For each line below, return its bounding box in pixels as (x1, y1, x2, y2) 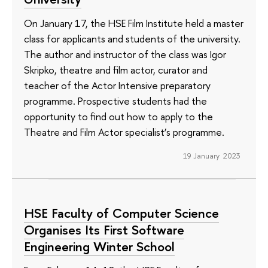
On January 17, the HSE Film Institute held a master (24, 16, 243, 30)
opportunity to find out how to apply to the (24, 109, 213, 123)
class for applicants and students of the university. (24, 31, 240, 45)
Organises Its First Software (24, 220, 184, 239)
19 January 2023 (182, 150, 240, 162)
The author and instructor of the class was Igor (24, 47, 226, 61)
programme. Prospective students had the (24, 93, 207, 108)
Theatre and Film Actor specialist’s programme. (24, 124, 224, 139)
